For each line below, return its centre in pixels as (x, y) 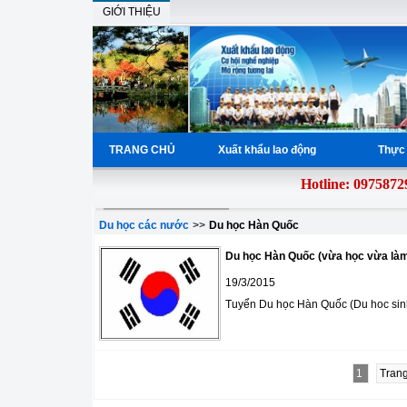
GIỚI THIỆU (131, 12)
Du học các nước (144, 225)
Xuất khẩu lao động (269, 150)
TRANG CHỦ (142, 150)
